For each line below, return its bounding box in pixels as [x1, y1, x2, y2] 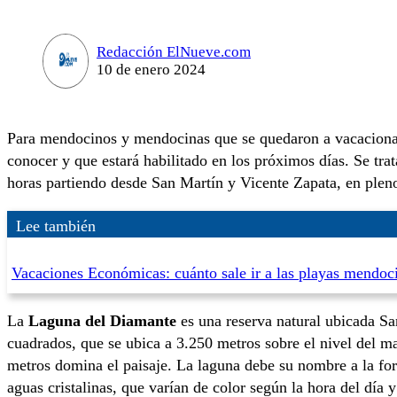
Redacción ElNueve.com [96, 43, 251, 60]
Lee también [16, 216, 96, 235]
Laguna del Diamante [28, 311, 176, 330]
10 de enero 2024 [96, 60, 206, 78]
